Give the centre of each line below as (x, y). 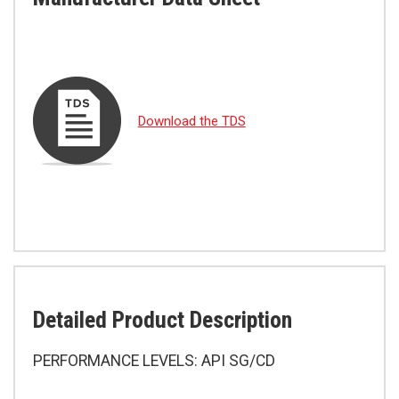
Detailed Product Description (163, 320)
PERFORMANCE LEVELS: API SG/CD (154, 361)
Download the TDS (191, 122)
